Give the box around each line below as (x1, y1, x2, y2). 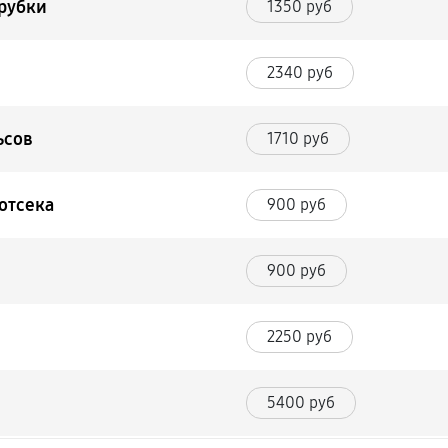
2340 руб (267, 63, 334, 82)
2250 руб (267, 327, 333, 346)
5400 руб (267, 393, 336, 412)
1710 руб (267, 129, 330, 148)
